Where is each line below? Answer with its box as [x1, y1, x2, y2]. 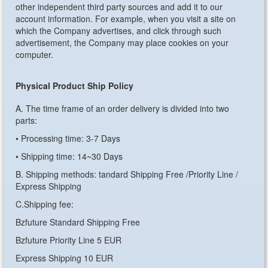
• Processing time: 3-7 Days [16, 132, 121, 144]
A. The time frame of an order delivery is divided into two [16, 102, 230, 114]
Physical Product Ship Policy [16, 80, 134, 92]
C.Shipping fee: [16, 198, 74, 210]
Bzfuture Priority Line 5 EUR [16, 234, 122, 246]
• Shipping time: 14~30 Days [16, 150, 123, 162]
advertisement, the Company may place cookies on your [16, 36, 229, 48]
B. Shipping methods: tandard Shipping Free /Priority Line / [16, 168, 239, 180]
